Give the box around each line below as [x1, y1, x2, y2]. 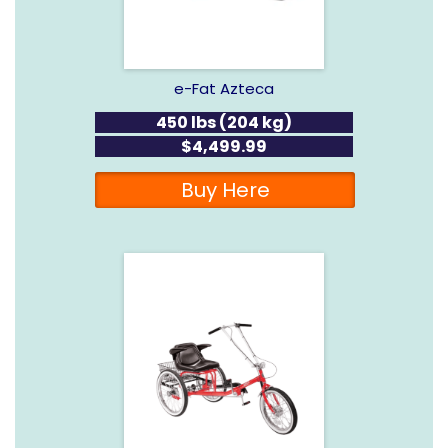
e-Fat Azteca [174, 77, 274, 99]
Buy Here [180, 175, 270, 204]
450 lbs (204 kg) [156, 110, 292, 134]
